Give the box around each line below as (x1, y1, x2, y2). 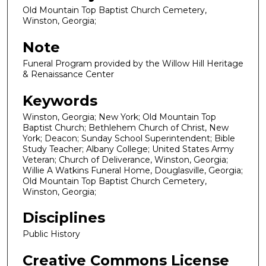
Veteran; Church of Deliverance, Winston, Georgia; (23, 154, 228, 165)
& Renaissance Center (23, 69, 114, 80)
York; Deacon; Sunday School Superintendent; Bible (23, 132, 235, 144)
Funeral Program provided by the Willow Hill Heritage (23, 58, 243, 69)
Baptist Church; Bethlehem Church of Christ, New (23, 122, 229, 133)
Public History (23, 229, 80, 240)
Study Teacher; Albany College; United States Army (23, 143, 234, 154)
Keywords (23, 91, 97, 109)
